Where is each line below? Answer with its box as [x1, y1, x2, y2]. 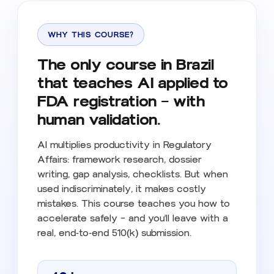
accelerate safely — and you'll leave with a [37, 212, 228, 224]
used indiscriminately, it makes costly [37, 183, 206, 194]
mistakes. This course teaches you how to [37, 198, 230, 209]
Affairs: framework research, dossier [37, 154, 202, 165]
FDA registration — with [37, 91, 205, 111]
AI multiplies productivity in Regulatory [37, 139, 212, 150]
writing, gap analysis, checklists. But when [37, 168, 228, 180]
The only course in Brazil [37, 54, 214, 74]
